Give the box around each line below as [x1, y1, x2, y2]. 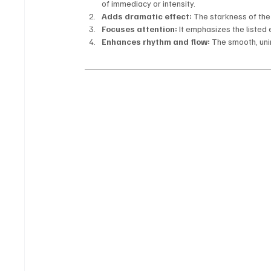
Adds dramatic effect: [102, 11, 192, 22]
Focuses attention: [102, 24, 178, 34]
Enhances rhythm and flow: [102, 36, 211, 47]
